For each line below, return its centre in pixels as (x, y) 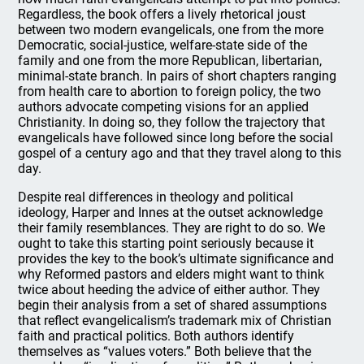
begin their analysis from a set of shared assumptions (173, 305)
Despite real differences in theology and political (156, 197)
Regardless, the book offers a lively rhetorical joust (162, 14)
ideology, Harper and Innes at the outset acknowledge (171, 212)
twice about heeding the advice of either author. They (169, 290)
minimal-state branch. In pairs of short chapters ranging (178, 76)
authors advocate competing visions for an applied (164, 107)
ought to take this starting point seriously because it (166, 243)
